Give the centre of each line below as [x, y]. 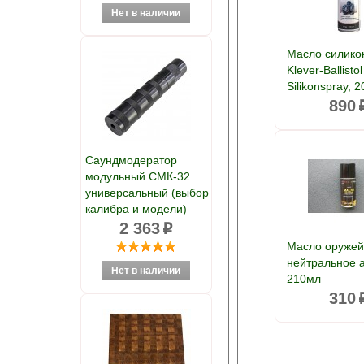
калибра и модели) [136, 209]
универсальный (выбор [147, 193]
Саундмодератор [131, 160]
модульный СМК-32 [137, 176]
